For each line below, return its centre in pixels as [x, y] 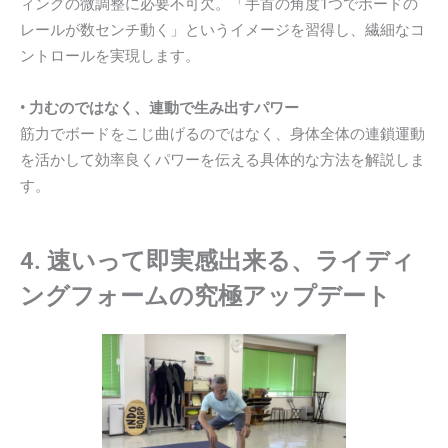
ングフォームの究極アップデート [205, 296]
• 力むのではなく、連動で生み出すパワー [159, 107]
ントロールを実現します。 [110, 56]
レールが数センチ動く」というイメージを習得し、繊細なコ [222, 30]
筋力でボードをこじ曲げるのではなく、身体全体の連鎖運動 [222, 133]
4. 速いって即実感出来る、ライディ [217, 261]
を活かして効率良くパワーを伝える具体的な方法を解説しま [222, 159]
